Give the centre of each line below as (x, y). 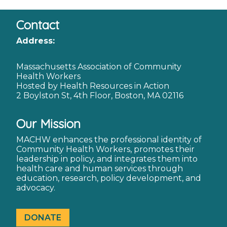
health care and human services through (100, 169)
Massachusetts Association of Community (99, 67)
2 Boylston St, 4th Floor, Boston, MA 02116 (100, 96)
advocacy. (36, 188)
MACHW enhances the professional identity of (109, 140)
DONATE (43, 218)
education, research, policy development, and (109, 178)
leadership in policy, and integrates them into (107, 159)
